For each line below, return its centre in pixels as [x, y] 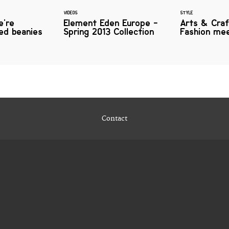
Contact [114, 119]
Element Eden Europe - [111, 23]
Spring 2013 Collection [109, 32]
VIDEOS [71, 13]
